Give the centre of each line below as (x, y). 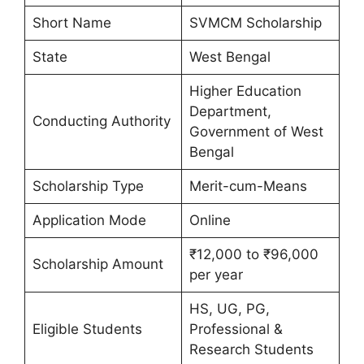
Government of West (256, 132)
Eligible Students (87, 329)
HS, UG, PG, (229, 309)
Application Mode (89, 220)
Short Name (71, 23)
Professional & (236, 329)
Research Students (251, 349)
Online (210, 220)
